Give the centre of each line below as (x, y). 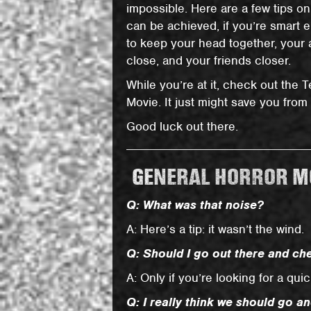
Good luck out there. (183, 126)
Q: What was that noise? (195, 205)
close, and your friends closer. (209, 60)
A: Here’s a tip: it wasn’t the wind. (216, 229)
